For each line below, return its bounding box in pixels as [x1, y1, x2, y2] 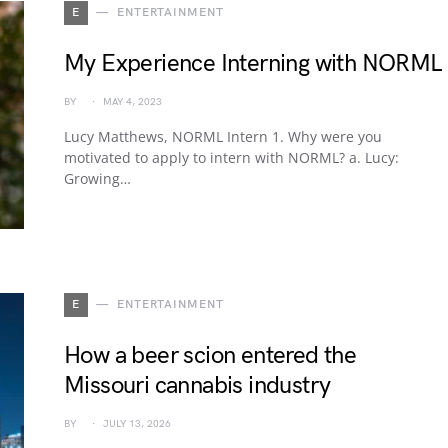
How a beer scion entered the [64, 341, 357, 370]
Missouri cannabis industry [64, 371, 331, 400]
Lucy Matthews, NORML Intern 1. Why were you [64, 127, 382, 146]
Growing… [64, 169, 131, 188]
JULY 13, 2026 [103, 418, 171, 430]
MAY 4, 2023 [103, 96, 162, 108]
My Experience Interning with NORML [64, 49, 443, 78]
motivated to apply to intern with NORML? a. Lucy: [64, 148, 399, 167]
